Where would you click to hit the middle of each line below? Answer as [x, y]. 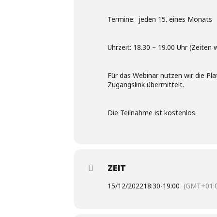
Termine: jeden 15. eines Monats [160, 19]
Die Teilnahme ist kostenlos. [152, 112]
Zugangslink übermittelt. [146, 84]
